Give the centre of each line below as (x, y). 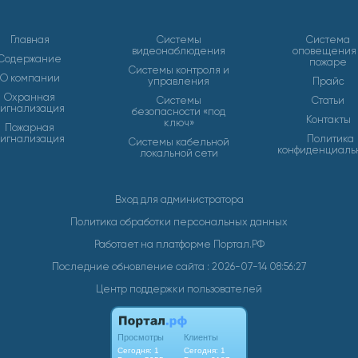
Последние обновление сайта (129, 267)
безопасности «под (179, 111)
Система (328, 40)
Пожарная (30, 127)
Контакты (328, 119)
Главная (30, 40)
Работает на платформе (153, 244)
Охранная (30, 97)
